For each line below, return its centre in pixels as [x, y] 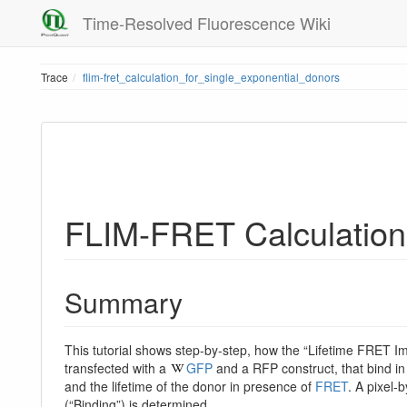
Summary [124, 302]
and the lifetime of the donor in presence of [190, 386]
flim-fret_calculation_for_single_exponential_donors [211, 77]
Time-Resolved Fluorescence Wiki [207, 23]
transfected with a [117, 367]
